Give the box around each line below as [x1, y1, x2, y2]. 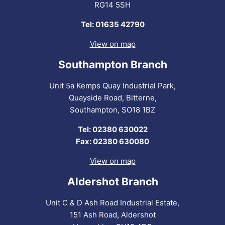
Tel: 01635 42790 [80, 19, 145, 29]
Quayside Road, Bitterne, [68, 92, 157, 102]
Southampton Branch [58, 58, 167, 71]
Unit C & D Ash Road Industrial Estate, [46, 197, 179, 207]
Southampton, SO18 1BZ [70, 104, 155, 115]
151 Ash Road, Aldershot [69, 209, 156, 219]
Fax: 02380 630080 [76, 136, 149, 146]
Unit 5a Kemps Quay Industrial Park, [49, 80, 176, 90]
